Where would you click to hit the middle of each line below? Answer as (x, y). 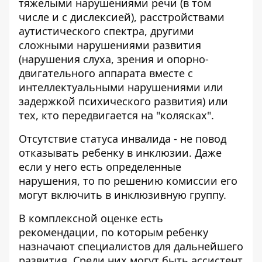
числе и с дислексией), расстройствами (122, 17)
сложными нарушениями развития (110, 45)
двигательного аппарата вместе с (106, 73)
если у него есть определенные (100, 167)
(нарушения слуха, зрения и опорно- (114, 59)
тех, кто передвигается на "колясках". (116, 115)
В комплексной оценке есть (91, 218)
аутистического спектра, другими (106, 31)
